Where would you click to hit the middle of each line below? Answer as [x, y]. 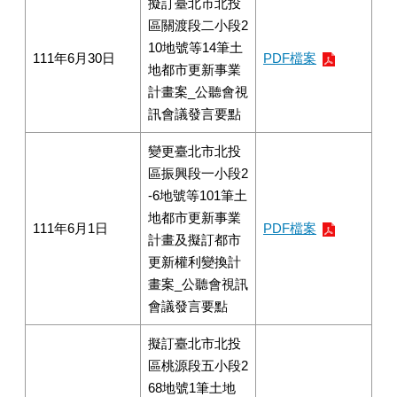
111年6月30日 [74, 58]
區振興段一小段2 [198, 173]
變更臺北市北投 [195, 151]
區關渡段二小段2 [198, 25]
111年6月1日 [70, 228]
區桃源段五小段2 [198, 366]
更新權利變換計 [195, 262]
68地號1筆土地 [192, 388]
